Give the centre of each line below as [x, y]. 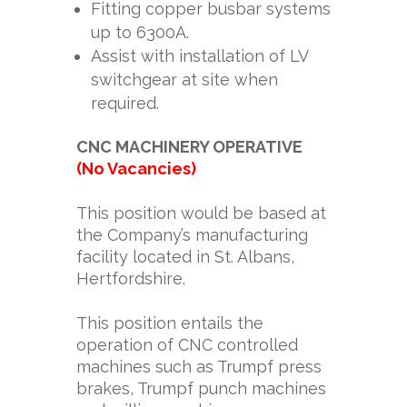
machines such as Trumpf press [199, 367]
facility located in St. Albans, [185, 257]
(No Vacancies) [136, 169]
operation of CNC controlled [187, 345]
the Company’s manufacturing [192, 235]
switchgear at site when [184, 79]
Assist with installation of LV [199, 56]
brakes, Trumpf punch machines [201, 388]
